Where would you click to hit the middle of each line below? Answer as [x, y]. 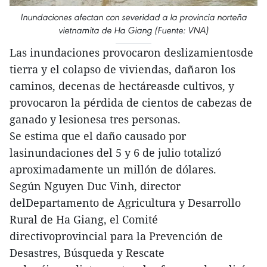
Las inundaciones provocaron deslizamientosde [131, 52]
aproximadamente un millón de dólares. [113, 169]
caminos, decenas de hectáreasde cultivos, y [122, 86]
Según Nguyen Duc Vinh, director [95, 186]
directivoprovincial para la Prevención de [116, 236]
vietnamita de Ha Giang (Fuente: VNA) [133, 30]
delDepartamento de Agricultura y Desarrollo [125, 203]
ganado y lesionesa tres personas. [95, 119]
